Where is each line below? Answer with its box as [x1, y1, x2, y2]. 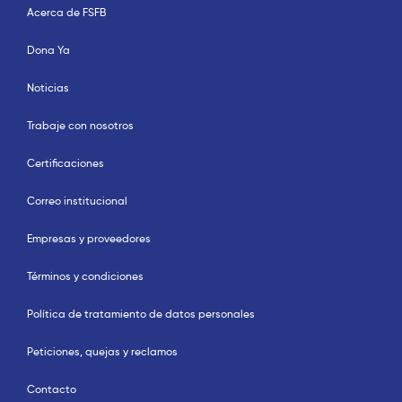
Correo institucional [27, 196, 127, 207]
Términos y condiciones [27, 271, 144, 283]
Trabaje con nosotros [27, 120, 134, 132]
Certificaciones [27, 158, 104, 170]
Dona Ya [27, 45, 70, 57]
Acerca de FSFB [27, 7, 106, 19]
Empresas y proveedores [27, 233, 151, 245]
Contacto [27, 384, 76, 396]
